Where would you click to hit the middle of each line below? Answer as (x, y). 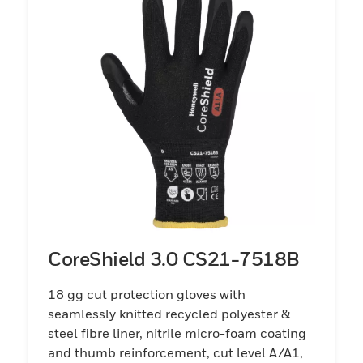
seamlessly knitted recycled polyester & (169, 313)
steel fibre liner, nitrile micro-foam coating (177, 333)
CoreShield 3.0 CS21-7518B (174, 258)
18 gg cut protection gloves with (147, 294)
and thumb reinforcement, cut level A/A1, (175, 352)
